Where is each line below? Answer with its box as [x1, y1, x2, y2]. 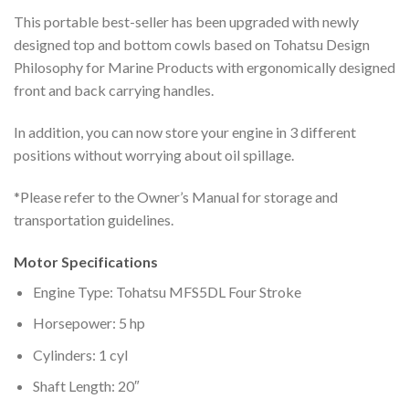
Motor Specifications [14, 252, 158, 270]
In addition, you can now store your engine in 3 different [14, 123, 356, 142]
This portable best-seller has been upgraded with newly [14, 13, 359, 31]
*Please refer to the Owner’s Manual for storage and [14, 187, 338, 205]
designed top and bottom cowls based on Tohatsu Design [14, 36, 370, 54]
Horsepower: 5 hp [32, 314, 145, 332]
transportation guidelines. [14, 210, 173, 228]
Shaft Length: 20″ [32, 377, 140, 395]
